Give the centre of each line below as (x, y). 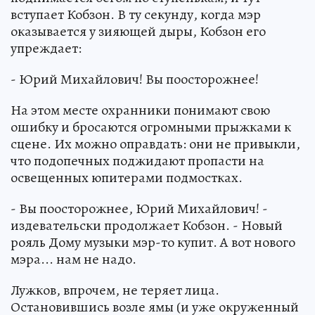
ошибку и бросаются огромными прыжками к (151, 127)
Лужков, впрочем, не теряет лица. (115, 290)
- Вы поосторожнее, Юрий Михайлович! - (139, 209)
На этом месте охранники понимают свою (140, 110)
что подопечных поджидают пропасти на (137, 161)
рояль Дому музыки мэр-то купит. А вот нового (153, 243)
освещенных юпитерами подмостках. (127, 178)
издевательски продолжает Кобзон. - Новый (147, 226)
